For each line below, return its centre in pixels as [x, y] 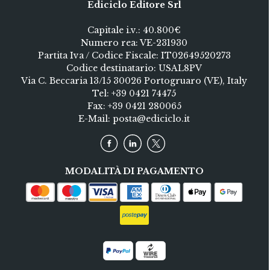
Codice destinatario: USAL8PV [134, 68]
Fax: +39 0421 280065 [134, 106]
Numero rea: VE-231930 [134, 43]
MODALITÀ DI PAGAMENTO [134, 171]
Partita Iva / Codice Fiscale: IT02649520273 [134, 56]
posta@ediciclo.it [152, 119]
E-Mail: [96, 119]
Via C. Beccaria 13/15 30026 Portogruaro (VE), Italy [134, 81]
